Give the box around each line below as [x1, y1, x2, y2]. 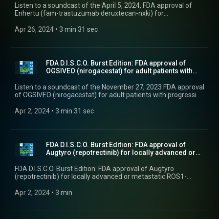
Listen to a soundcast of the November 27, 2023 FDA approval [15, 83, 204, 91]
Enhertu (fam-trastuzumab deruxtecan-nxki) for [15, 9, 164, 17]
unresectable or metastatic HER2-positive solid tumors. [15, 17, 184, 25]
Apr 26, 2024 [15, 25, 54, 33]
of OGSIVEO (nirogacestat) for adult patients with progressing [15, 91, 204, 99]
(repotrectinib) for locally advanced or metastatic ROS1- [15, 173, 187, 180]
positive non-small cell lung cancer [15, 180, 120, 188]
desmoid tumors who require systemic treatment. [15, 99, 168, 107]
